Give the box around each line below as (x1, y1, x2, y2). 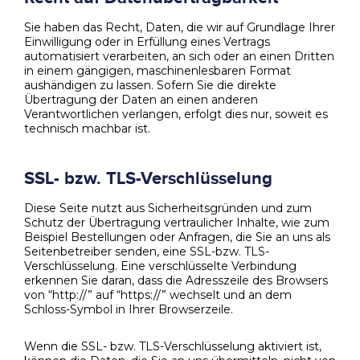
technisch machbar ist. (24, 121, 150, 137)
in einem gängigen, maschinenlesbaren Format (24, 63, 291, 79)
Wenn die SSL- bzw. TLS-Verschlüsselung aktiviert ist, (24, 338, 321, 354)
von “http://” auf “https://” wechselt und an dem (24, 287, 292, 302)
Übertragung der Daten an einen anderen (24, 92, 258, 108)
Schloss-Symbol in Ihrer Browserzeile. (24, 301, 233, 317)
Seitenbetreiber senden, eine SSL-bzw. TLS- (24, 243, 269, 259)
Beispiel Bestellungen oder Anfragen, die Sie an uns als (24, 229, 330, 244)
